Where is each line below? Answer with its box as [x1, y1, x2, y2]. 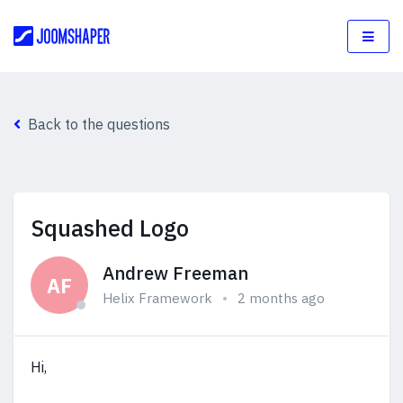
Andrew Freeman [103, 261, 248, 285]
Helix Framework [103, 290, 212, 307]
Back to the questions [28, 115, 170, 133]
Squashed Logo [31, 213, 189, 243]
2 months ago [237, 290, 325, 307]
